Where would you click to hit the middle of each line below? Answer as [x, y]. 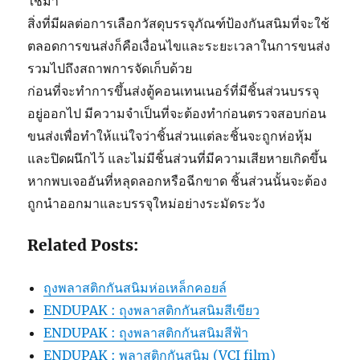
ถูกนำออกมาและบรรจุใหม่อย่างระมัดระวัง [147, 204]
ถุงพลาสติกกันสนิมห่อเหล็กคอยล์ [135, 288]
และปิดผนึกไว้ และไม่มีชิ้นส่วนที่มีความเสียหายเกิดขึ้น [178, 159]
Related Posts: [83, 245]
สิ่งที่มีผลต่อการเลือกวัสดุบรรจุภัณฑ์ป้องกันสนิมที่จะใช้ [179, 24]
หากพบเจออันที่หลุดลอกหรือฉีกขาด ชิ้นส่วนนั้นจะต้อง [178, 181]
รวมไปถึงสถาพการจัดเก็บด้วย [110, 69]
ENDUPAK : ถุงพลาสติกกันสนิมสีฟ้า [146, 333]
